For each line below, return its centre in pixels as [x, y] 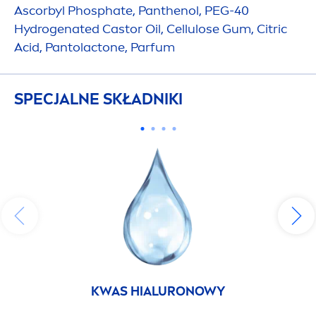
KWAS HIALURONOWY [158, 292]
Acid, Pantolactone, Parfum [95, 48]
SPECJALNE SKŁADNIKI [98, 99]
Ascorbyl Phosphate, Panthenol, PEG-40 [132, 11]
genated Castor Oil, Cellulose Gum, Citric [168, 29]
